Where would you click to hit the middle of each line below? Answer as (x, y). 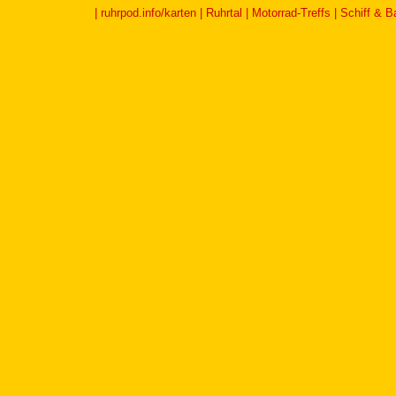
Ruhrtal (224, 13)
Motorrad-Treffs (291, 13)
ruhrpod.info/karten (148, 13)
